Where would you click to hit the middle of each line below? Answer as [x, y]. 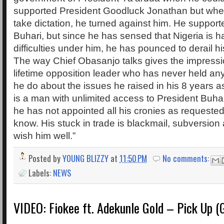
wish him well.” [44, 136]
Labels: [41, 172]
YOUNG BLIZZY [85, 158]
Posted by [45, 158]
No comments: [187, 158]
